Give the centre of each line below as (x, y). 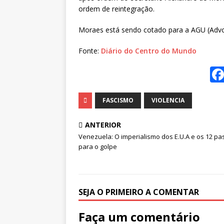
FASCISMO (118, 100)
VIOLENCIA (168, 100)
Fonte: (90, 51)
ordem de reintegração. (116, 9)
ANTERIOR (103, 125)
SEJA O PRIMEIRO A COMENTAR (139, 192)
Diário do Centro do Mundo (149, 51)
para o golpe (98, 147)
